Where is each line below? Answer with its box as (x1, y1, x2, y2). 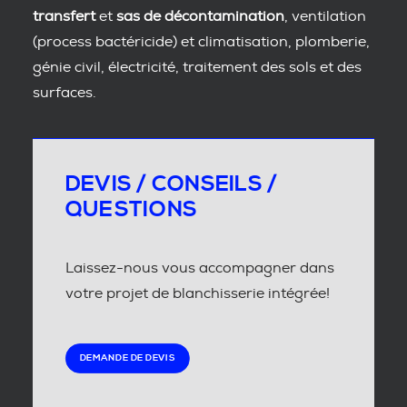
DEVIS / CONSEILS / (65, 171, 278, 198)
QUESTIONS (65, 196, 198, 223)
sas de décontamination (116, 9, 284, 24)
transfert (33, 9, 95, 24)
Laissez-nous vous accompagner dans (65, 261, 334, 275)
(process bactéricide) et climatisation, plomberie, (33, 35, 370, 49)
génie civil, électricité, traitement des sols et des (33, 60, 362, 74)
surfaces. (33, 85, 96, 100)
